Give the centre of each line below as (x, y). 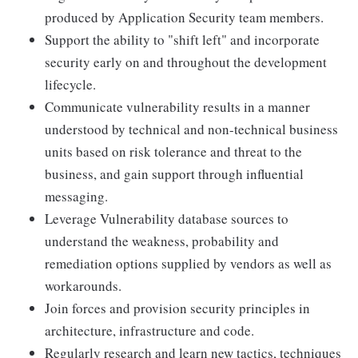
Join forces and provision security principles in (177, 308)
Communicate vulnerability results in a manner (177, 107)
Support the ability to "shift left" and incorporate (182, 40)
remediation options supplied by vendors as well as (188, 263)
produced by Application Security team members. (184, 17)
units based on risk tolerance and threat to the (173, 151)
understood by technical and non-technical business (191, 129)
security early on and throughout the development (186, 62)
